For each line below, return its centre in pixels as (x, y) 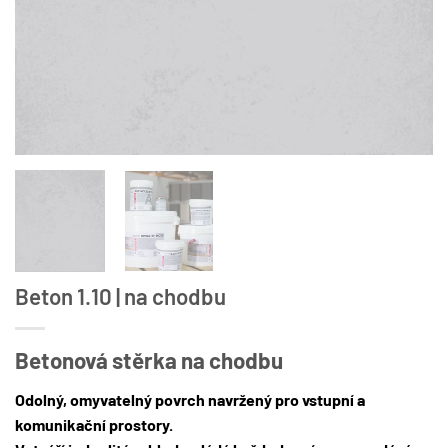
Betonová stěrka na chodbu (149, 360)
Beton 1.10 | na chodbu (120, 296)
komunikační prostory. (94, 424)
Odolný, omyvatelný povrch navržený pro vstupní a (190, 399)
